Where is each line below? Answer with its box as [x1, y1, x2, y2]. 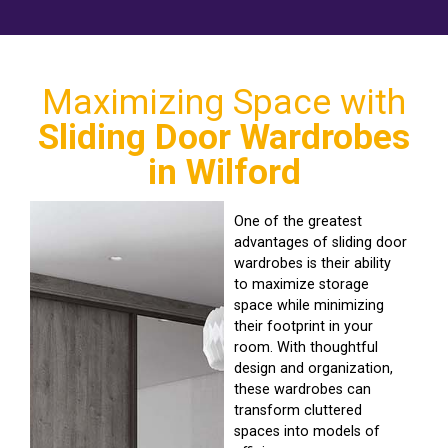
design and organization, [234, 360, 393, 378]
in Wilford [147, 151, 301, 194]
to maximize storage [234, 276, 369, 294]
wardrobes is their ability [234, 255, 391, 273]
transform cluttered [234, 402, 362, 420]
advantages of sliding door [234, 234, 407, 252]
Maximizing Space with [42, 81, 406, 124]
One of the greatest [234, 213, 362, 231]
